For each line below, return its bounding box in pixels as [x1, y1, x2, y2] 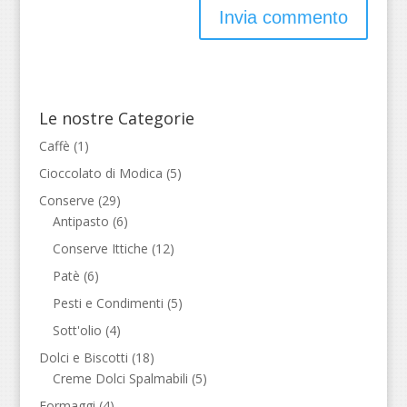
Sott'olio [52, 322, 102, 339]
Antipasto [52, 213, 109, 230]
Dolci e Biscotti [38, 349, 128, 366]
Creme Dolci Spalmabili [52, 370, 188, 387]
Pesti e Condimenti [52, 294, 164, 312]
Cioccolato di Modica [38, 164, 163, 182]
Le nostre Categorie [38, 107, 194, 129]
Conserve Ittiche [52, 240, 148, 257]
